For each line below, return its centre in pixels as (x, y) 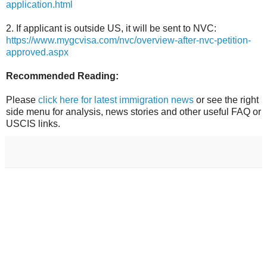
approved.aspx (37, 52)
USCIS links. (33, 124)
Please (22, 100)
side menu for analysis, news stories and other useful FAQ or (133, 112)
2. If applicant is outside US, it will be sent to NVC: (111, 29)
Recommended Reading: (62, 76)
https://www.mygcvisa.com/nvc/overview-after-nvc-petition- (128, 41)
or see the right (226, 100)
